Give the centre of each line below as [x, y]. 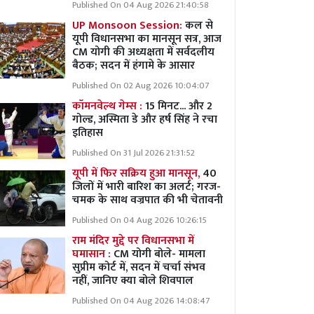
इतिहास [88, 133]
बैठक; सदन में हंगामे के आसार [134, 66]
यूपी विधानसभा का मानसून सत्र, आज [147, 39]
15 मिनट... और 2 [179, 106]
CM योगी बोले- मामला [158, 254]
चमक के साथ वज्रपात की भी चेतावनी [148, 200]
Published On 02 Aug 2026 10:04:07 [141, 86]
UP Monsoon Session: [129, 26]
